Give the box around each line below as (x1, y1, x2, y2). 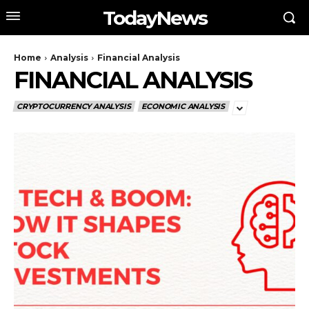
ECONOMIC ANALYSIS (141, 101, 226, 111)
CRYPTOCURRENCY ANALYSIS (17, 101, 131, 111)
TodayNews (102, 6, 207, 30)
